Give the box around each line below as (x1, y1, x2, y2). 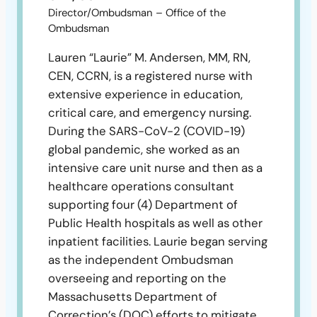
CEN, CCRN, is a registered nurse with (48, 67, 253, 83)
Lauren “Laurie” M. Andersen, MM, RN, (48, 49, 250, 65)
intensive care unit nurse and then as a (48, 159, 263, 175)
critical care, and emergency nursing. (48, 104, 251, 120)
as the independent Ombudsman (48, 251, 234, 267)
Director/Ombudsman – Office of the (48, 6, 226, 21)
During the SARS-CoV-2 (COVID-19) (48, 122, 245, 139)
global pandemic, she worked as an (48, 141, 240, 157)
